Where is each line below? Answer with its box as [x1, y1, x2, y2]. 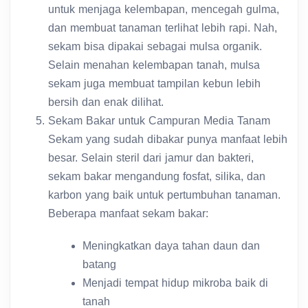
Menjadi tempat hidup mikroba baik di [82, 276, 268, 289]
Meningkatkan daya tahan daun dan [82, 239, 260, 252]
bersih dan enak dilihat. [48, 96, 164, 108]
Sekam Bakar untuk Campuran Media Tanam [48, 114, 270, 126]
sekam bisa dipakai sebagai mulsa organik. [48, 40, 262, 52]
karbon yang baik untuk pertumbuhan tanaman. [48, 188, 280, 201]
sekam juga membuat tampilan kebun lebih [48, 77, 261, 89]
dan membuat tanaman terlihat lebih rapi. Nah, [48, 21, 277, 34]
